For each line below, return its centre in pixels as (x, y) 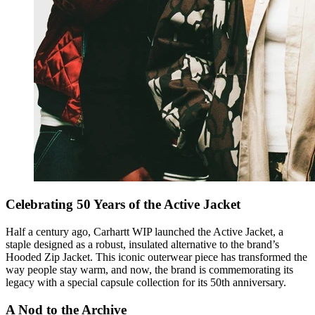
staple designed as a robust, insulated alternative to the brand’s (142, 245)
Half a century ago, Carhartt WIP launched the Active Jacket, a (144, 232)
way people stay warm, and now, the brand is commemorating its (149, 270)
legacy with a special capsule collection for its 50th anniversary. (146, 283)
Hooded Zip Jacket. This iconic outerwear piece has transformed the (156, 257)
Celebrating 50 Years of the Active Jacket (123, 205)
